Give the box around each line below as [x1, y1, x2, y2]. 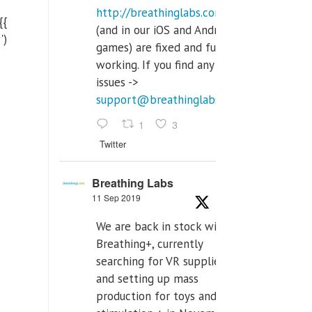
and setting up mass [96, 270, 198, 286]
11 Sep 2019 [92, 191, 141, 203]
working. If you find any [96, 57, 214, 73]
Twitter [100, 136, 126, 150]
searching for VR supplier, [96, 253, 226, 269]
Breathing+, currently [96, 235, 203, 251]
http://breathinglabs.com [96, 5, 224, 21]
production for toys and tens [96, 288, 242, 304]
